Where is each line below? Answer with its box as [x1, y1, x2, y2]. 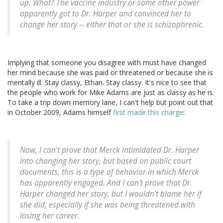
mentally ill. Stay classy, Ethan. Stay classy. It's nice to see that [7, 78, 207, 88]
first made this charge [113, 108, 183, 117]
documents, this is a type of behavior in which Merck [20, 167, 199, 178]
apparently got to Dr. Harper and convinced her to [20, 8, 191, 19]
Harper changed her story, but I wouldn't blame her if [20, 189, 202, 200]
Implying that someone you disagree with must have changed [7, 58, 206, 68]
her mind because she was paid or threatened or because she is [7, 68, 213, 78]
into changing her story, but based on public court [20, 156, 191, 167]
